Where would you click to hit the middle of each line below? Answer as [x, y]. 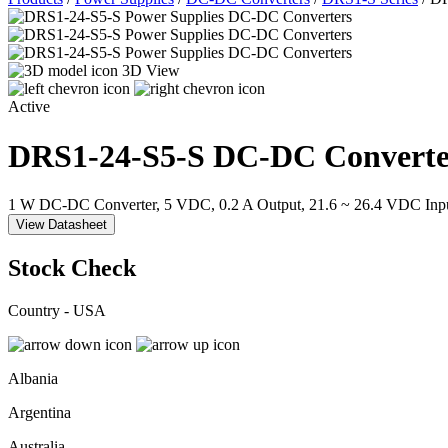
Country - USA [57, 310]
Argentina [39, 412]
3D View [151, 71]
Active [29, 107]
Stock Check [72, 268]
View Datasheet [61, 225]
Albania [33, 378]
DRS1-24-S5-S [110, 155]
